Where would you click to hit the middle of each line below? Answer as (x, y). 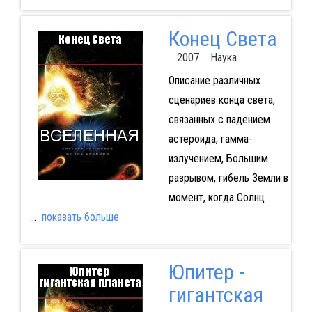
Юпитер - (206, 272)
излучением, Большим (218, 159)
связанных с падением (219, 120)
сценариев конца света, (221, 100)
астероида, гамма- (210, 139)
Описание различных (214, 81)
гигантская (216, 295)
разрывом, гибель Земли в (228, 178)
